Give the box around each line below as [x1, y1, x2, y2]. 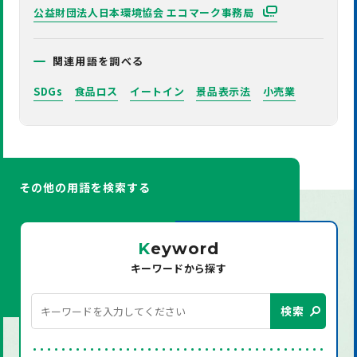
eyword [150, 238, 219, 258]
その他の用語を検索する [18, 178, 151, 195]
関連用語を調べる [52, 53, 144, 69]
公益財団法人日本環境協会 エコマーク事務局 [33, 4, 257, 20]
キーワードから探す [131, 260, 226, 276]
